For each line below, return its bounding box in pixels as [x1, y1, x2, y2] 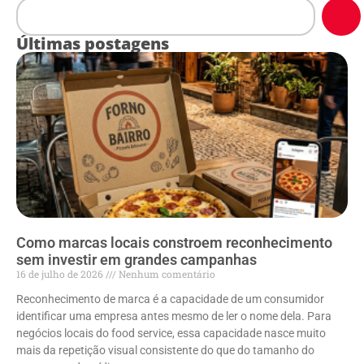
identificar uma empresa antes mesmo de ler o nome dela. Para [16, 310, 331, 323]
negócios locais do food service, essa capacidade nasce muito [16, 327, 326, 340]
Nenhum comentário [116, 267, 215, 281]
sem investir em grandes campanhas [16, 251, 257, 269]
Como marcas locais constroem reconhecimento [16, 234, 332, 252]
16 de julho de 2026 [16, 267, 106, 281]
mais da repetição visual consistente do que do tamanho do [16, 344, 314, 357]
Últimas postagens [16, 32, 169, 55]
